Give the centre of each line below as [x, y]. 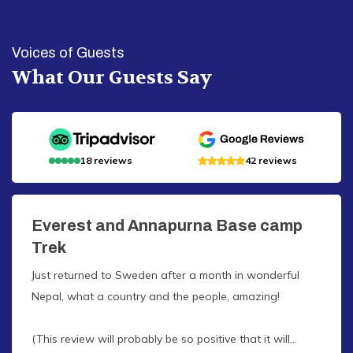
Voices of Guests [68, 52]
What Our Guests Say [112, 77]
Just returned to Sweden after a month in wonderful [165, 275]
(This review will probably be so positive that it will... [164, 338]
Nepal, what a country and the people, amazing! [156, 296]
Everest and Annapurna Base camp [167, 225]
